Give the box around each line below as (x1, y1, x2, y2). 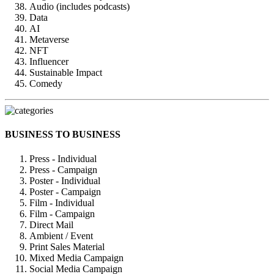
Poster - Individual (29, 175, 100, 186)
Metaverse (29, 34, 69, 45)
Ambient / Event (29, 230, 93, 241)
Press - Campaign (29, 164, 97, 175)
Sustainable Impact (29, 67, 102, 78)
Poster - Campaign (29, 186, 101, 197)
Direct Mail (29, 219, 73, 230)
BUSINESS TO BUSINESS (5, 129, 120, 140)
